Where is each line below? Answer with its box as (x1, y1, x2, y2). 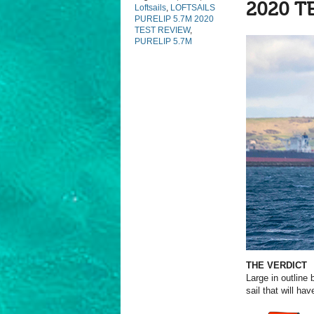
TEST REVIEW (135, 25, 190, 35)
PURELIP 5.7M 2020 (135, 14, 214, 24)
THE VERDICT (246, 259, 307, 271)
